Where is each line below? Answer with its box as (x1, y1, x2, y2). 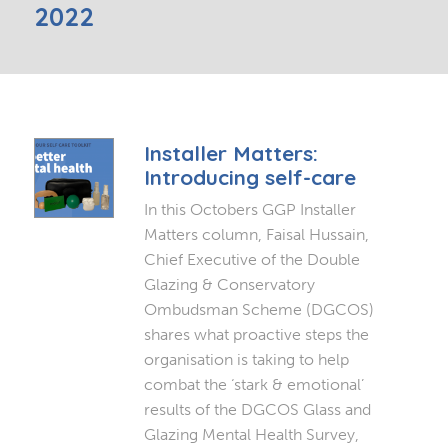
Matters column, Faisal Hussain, (143, 224, 369, 244)
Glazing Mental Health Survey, (143, 424, 359, 444)
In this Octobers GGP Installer (143, 199, 356, 219)
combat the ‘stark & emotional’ (143, 374, 364, 394)
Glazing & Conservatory (143, 274, 315, 294)
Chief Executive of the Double (143, 249, 360, 269)
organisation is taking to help (143, 349, 349, 369)
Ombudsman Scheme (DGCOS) (143, 299, 374, 319)
